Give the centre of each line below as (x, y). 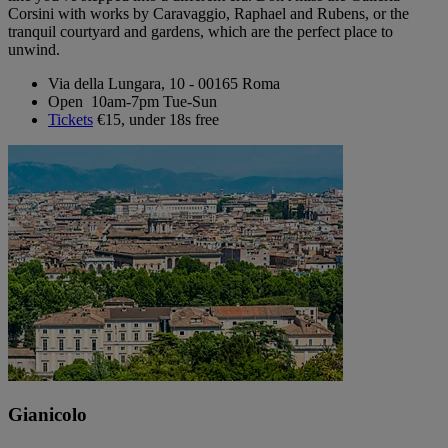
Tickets (70, 120)
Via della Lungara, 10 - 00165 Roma (164, 84)
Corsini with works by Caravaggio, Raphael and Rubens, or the (208, 14)
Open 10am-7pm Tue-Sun (132, 102)
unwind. (38, 50)
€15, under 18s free (156, 120)
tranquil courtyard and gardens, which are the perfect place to (200, 32)
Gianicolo (47, 414)
